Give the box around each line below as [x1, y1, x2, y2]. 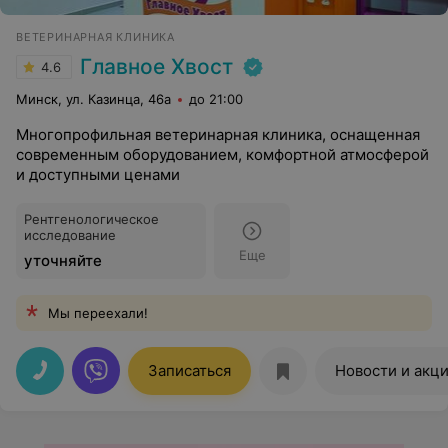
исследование [24, 227, 116, 243]
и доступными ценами [16, 165, 180, 184]
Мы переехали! [48, 305, 148, 321]
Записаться [148, 361, 231, 380]
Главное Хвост [80, 54, 233, 79]
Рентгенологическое [24, 211, 159, 227]
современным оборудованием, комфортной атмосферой [16, 145, 429, 164]
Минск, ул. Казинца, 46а [16, 91, 171, 107]
